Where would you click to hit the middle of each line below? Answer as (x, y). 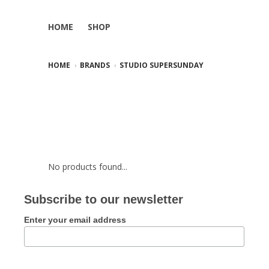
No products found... (88, 167)
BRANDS (95, 65)
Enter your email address (75, 220)
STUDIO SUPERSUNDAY (162, 65)
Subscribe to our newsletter (104, 200)
